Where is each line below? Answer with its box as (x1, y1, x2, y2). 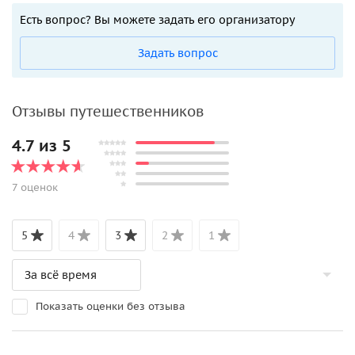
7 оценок (12, 180, 58, 194)
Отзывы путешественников (12, 101, 204, 120)
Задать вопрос (137, 45, 218, 60)
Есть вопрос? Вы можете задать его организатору (20, 12, 295, 27)
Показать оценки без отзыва (36, 299, 185, 313)
